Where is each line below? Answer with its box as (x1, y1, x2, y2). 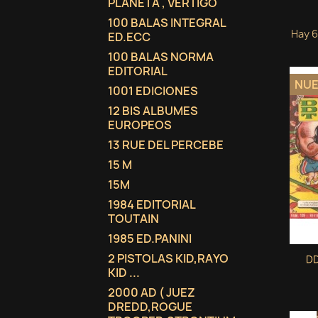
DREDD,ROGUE (108, 299, 192, 314)
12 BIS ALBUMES (108, 103, 198, 119)
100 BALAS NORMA (108, 49, 214, 65)
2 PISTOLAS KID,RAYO (108, 251, 229, 266)
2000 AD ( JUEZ (108, 285, 195, 300)
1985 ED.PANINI (108, 231, 192, 246)
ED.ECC (108, 29, 150, 45)
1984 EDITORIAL (108, 197, 195, 212)
